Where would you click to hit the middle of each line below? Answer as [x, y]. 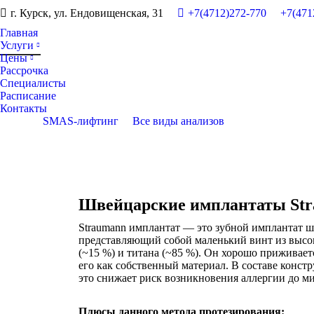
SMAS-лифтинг [80, 121]
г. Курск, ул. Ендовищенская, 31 [87, 13]
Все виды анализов [178, 121]
